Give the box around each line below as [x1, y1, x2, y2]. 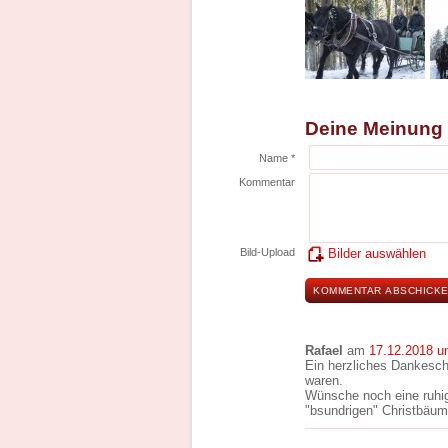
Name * [259, 152, 295, 164]
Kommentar [239, 176, 295, 188]
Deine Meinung [305, 118, 443, 139]
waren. [305, 373, 343, 388]
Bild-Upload [240, 246, 295, 258]
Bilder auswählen [328, 246, 426, 261]
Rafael [305, 343, 343, 358]
